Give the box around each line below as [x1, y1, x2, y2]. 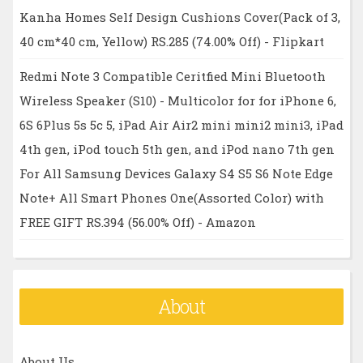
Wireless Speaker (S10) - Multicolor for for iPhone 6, [19, 92, 336, 109]
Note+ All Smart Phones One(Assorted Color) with [19, 189, 324, 206]
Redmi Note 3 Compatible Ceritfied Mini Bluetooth [19, 67, 326, 84]
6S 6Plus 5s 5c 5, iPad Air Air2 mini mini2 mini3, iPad [19, 116, 344, 133]
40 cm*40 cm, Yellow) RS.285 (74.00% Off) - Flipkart [19, 32, 324, 49]
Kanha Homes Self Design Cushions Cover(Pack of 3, [19, 8, 340, 25]
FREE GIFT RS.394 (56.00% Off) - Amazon [19, 213, 256, 230]
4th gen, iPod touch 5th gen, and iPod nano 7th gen [19, 140, 335, 157]
